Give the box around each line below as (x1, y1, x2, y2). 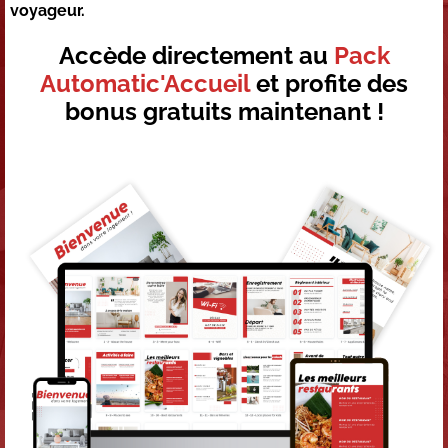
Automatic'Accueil (40, 69, 250, 99)
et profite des (250, 69, 408, 99)
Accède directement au (58, 41, 334, 71)
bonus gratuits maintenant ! (64, 97, 384, 127)
